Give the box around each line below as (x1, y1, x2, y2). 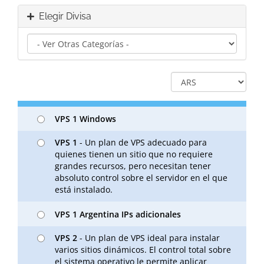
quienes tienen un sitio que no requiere (55, 148, 213, 160)
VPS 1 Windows (55, 113, 116, 125)
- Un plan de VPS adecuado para (77, 137, 207, 148)
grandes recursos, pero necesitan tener (55, 160, 211, 172)
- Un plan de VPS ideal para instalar (77, 232, 220, 243)
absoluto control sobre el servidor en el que (55, 172, 227, 184)
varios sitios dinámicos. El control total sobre (55, 243, 231, 255)
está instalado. (55, 184, 113, 196)
